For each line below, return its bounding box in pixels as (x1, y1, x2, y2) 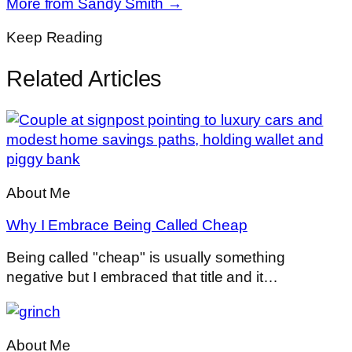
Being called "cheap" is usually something (6, 249, 285, 266)
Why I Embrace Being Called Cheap (6, 216, 247, 233)
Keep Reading (6, 29, 103, 46)
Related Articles (6, 65, 163, 91)
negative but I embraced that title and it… (6, 269, 278, 286)
